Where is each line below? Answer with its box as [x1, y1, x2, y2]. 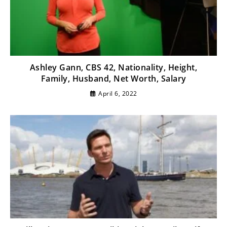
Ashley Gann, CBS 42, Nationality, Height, [29, 62, 198, 73]
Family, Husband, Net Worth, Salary [41, 73, 186, 85]
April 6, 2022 [98, 89, 137, 98]
